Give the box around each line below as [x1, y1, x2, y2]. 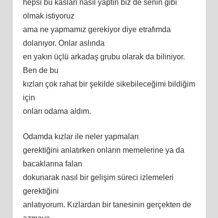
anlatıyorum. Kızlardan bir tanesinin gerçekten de [22, 200, 191, 209]
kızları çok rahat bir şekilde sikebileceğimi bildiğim [22, 79, 195, 88]
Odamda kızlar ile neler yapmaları [22, 132, 139, 141]
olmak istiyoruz [22, 11, 74, 20]
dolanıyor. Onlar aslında [22, 38, 105, 47]
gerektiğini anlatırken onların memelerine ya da [22, 145, 184, 154]
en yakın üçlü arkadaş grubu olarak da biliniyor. [22, 52, 185, 61]
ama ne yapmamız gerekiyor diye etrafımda [22, 25, 171, 34]
